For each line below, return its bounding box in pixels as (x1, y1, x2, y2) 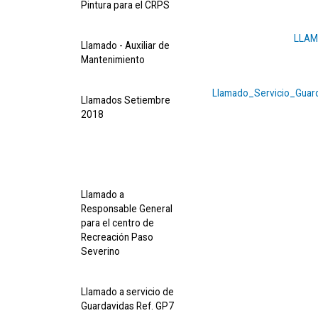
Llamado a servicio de (81, 286, 174, 297)
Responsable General (81, 203, 172, 214)
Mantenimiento (81, 54, 145, 65)
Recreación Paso (81, 231, 153, 243)
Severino (81, 246, 120, 257)
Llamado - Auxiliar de (81, 40, 170, 51)
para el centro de (81, 217, 154, 229)
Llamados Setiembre (81, 94, 170, 106)
